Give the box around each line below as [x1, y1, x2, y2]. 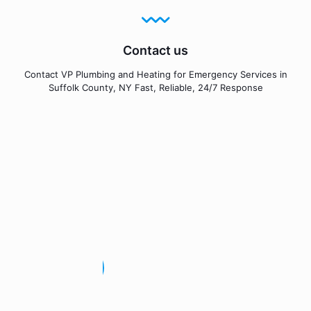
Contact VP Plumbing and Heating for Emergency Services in [24, 69, 287, 81]
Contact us [123, 43, 188, 58]
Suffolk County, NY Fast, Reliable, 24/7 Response [48, 82, 263, 94]
